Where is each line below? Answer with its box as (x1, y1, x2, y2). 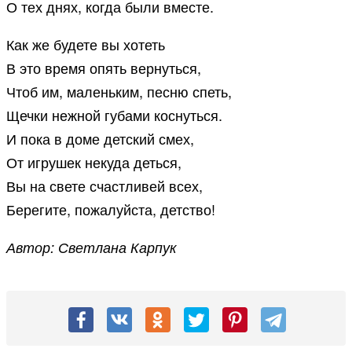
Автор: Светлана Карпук (6, 237, 177, 258)
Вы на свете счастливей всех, (6, 175, 203, 196)
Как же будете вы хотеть (6, 34, 165, 55)
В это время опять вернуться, (6, 57, 201, 79)
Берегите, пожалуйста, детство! (6, 199, 215, 220)
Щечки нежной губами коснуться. (6, 104, 222, 126)
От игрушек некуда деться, (6, 152, 181, 173)
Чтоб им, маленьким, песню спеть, (6, 81, 232, 102)
